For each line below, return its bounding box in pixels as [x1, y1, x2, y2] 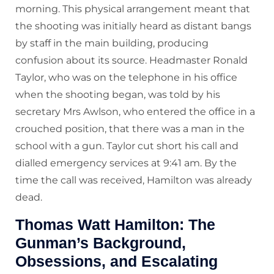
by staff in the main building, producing [15, 37, 209, 50]
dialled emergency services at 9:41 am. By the [15, 157, 237, 169]
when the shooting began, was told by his [15, 89, 220, 101]
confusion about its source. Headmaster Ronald [15, 54, 248, 67]
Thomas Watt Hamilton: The [15, 216, 215, 234]
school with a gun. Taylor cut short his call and [15, 140, 239, 152]
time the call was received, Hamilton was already [15, 174, 252, 187]
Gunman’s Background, [15, 234, 186, 252]
